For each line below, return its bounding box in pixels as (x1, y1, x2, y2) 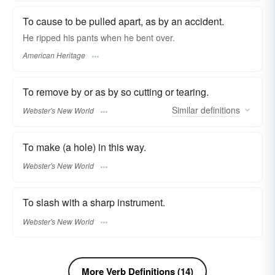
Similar (172, 103, 198, 116)
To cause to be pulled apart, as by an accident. (23, 14, 224, 29)
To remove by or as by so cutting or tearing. (23, 84, 209, 99)
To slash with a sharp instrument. (23, 195, 165, 210)
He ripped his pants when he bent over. (23, 31, 175, 44)
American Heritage (23, 49, 85, 60)
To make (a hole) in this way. (23, 139, 146, 154)
